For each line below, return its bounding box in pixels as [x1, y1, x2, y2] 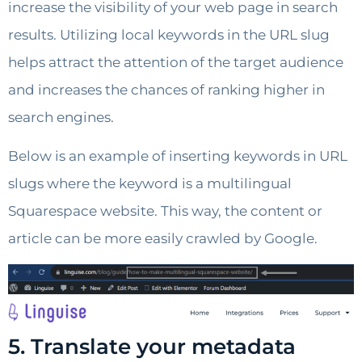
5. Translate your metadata [8, 333, 296, 360]
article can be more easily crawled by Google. [8, 230, 318, 247]
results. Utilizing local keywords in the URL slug [8, 27, 330, 44]
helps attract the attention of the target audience [8, 54, 343, 71]
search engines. [8, 109, 114, 126]
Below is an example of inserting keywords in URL [8, 148, 347, 165]
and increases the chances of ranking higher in [8, 82, 325, 99]
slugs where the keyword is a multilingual [8, 175, 292, 192]
